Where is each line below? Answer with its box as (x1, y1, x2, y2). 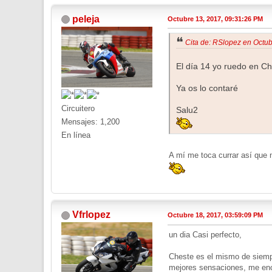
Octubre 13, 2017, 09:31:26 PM (168, 15, 263, 22)
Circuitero (61, 104, 95, 114)
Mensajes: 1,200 (61, 117, 120, 127)
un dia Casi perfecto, (169, 230, 242, 240)
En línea (61, 131, 90, 140)
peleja (72, 13, 100, 24)
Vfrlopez (72, 209, 110, 220)
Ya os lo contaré (176, 84, 238, 93)
